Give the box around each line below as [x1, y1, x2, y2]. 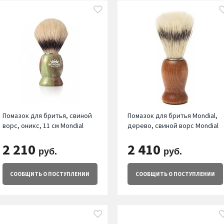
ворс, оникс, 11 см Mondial [2, 121, 83, 130]
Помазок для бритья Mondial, [127, 111, 218, 120]
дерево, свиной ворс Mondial [127, 121, 219, 130]
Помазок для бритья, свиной [2, 111, 92, 120]
